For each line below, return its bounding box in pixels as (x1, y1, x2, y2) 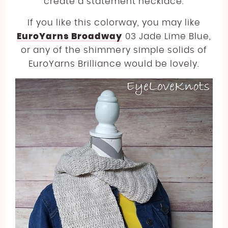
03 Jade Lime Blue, (122, 32, 211, 41)
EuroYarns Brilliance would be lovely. (28, 60, 200, 69)
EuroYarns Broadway (17, 32, 123, 41)
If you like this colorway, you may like (27, 18, 201, 27)
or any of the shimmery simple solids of (21, 46, 207, 55)
